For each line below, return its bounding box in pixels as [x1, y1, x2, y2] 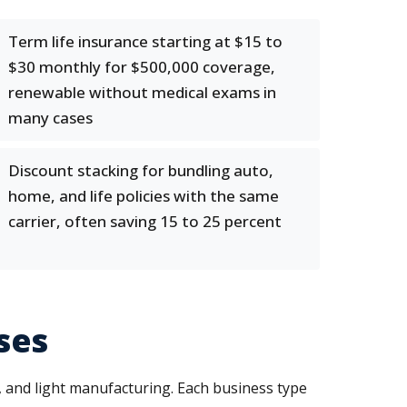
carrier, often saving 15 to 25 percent [8, 211, 282, 232]
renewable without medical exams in [8, 82, 276, 103]
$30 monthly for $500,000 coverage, [8, 56, 275, 77]
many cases [8, 107, 93, 128]
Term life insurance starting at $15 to [8, 31, 283, 52]
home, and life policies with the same [8, 185, 279, 206]
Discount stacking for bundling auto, [8, 160, 273, 181]
